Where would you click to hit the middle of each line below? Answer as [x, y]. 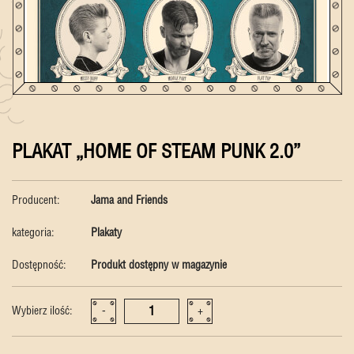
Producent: [36, 201]
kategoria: [33, 233]
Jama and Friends [129, 201]
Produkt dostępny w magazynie [159, 265]
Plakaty [106, 233]
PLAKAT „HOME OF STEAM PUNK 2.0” [156, 153]
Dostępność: [39, 265]
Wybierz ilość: [42, 311]
